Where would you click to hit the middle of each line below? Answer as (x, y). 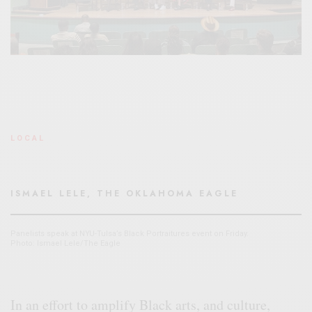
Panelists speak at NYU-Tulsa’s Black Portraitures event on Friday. (130, 233)
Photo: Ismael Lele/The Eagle (65, 243)
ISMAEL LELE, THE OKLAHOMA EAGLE (124, 193)
